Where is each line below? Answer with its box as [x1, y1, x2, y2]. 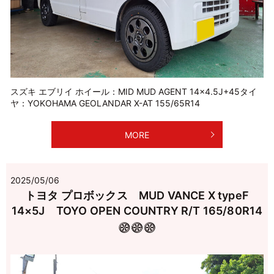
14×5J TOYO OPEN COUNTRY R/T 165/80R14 [11, 204, 263, 218]
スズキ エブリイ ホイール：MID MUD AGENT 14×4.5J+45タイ [10, 86, 257, 97]
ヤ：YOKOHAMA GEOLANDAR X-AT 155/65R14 [10, 97, 200, 108]
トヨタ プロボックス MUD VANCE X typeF [24, 189, 250, 202]
